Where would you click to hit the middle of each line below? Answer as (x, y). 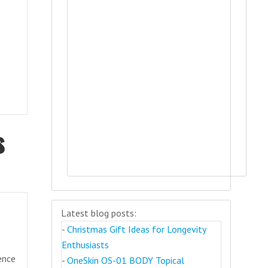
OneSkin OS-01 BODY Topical (126, 260)
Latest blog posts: (99, 213)
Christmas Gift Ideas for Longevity (136, 229)
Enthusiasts (85, 245)
